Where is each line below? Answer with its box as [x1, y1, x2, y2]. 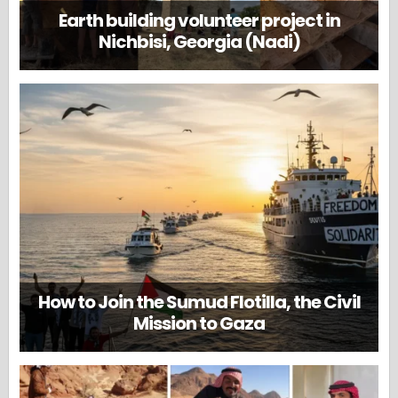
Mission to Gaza [133, 310, 265, 336]
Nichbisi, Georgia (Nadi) [98, 28, 300, 54]
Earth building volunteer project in [58, 7, 340, 33]
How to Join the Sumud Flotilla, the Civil [37, 289, 361, 314]
